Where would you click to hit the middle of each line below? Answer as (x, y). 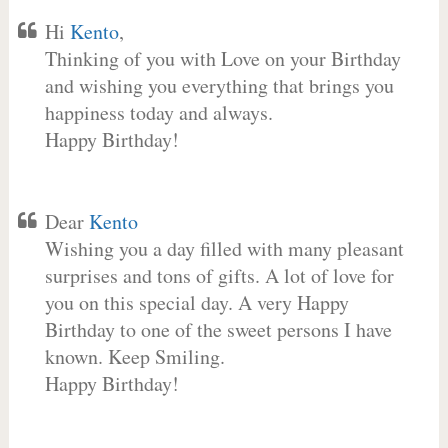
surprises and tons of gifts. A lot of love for (219, 275)
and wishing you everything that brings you (219, 85)
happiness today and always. (158, 112)
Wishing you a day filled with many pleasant (224, 248)
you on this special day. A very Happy (196, 302)
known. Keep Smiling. (134, 356)
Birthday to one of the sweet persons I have (218, 329)
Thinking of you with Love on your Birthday (222, 58)
